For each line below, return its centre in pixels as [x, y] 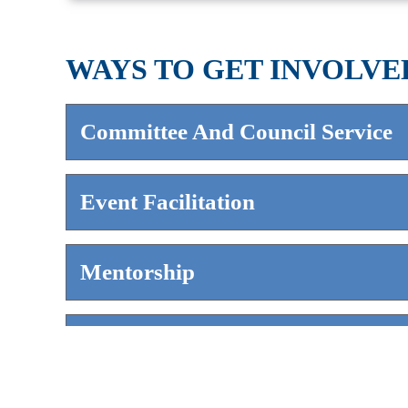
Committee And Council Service [236, 132]
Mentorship [138, 272]
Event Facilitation [168, 202]
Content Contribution [186, 342]
